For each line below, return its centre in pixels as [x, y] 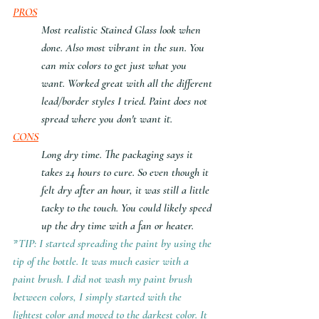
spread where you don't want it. [107, 119]
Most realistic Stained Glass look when [122, 30]
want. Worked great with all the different [128, 83]
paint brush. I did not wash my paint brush [104, 279]
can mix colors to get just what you [115, 65]
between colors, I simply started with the [99, 297]
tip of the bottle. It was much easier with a [102, 261]
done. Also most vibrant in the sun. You [124, 47]
